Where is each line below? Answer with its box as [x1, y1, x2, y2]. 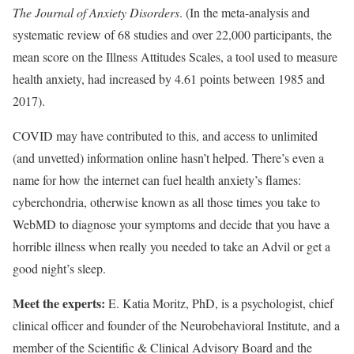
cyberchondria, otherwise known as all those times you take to [13, 194, 320, 210]
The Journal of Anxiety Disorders [13, 4, 179, 21]
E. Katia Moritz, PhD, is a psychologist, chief [108, 295, 333, 311]
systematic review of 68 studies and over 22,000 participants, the [13, 26, 332, 43]
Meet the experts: [13, 294, 108, 312]
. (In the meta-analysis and [179, 4, 310, 21]
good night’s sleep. [13, 260, 106, 277]
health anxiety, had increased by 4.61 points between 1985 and [13, 70, 325, 87]
